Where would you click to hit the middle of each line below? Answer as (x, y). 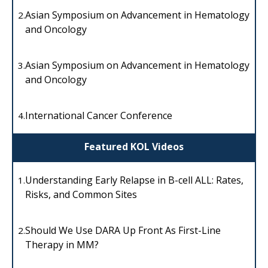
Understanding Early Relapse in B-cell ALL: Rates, (134, 180)
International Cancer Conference (99, 115)
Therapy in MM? (62, 244)
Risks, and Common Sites (81, 194)
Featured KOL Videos (134, 147)
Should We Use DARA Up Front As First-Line (123, 230)
